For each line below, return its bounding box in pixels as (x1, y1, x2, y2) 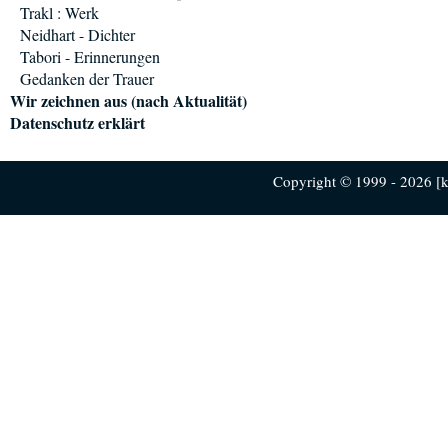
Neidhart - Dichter (20, 24, 135, 45)
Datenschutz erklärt (10, 111, 145, 134)
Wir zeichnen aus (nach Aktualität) (10, 89, 247, 112)
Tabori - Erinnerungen (20, 46, 160, 67)
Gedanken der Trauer (20, 68, 154, 89)
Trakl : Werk (20, 2, 99, 23)
